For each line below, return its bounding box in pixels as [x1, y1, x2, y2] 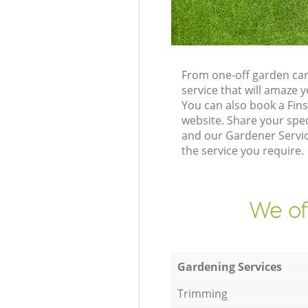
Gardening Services [177, 258, 282, 274]
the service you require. [181, 142, 304, 158]
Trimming [177, 285, 228, 301]
